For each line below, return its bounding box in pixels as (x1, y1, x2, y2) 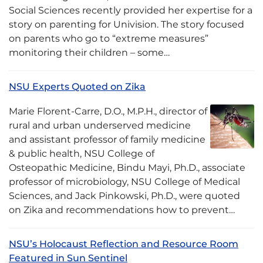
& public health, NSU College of (9, 148, 154, 159)
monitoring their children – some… (9, 47, 170, 58)
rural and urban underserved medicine (9, 120, 191, 131)
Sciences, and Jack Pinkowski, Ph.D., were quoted (9, 190, 240, 201)
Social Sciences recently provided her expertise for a (9, 5, 252, 16)
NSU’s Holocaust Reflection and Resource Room (9, 238, 238, 249)
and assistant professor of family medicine (9, 134, 205, 145)
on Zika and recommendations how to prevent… (9, 204, 235, 215)
